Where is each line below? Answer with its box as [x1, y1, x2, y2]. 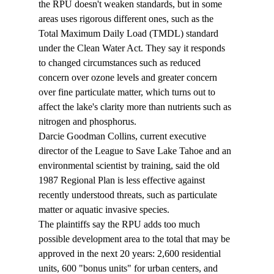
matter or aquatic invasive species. [38, 204, 172, 215]
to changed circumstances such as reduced [38, 57, 203, 68]
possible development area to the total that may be [38, 234, 232, 245]
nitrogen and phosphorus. [38, 116, 139, 127]
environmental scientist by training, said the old [38, 160, 222, 171]
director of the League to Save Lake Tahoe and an [38, 146, 234, 157]
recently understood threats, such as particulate [38, 190, 220, 201]
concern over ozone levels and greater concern [38, 72, 220, 83]
